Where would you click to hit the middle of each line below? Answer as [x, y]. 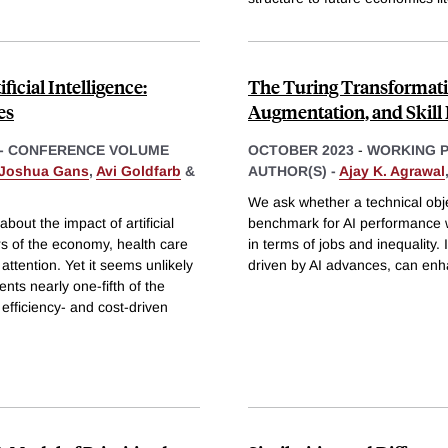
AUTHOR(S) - [293, 170]
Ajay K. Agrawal [392, 170]
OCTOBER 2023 [301, 149]
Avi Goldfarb [138, 170]
